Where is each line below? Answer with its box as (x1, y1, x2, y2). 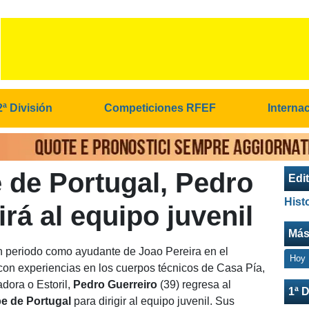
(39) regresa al (157, 279, 232, 290)
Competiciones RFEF (103, 102, 216, 114)
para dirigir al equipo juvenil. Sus (71, 295, 235, 307)
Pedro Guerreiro (70, 279, 158, 290)
